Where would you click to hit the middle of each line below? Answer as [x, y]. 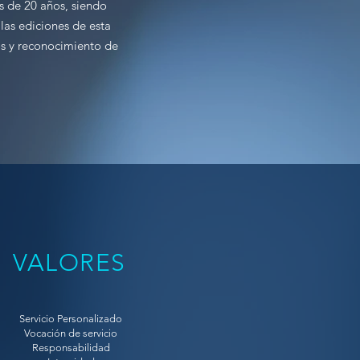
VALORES [70, 263]
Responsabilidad [71, 348]
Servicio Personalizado [71, 319]
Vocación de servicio [71, 333]
